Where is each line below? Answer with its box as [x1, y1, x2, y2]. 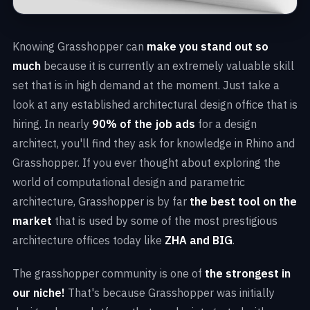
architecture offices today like [12, 232, 165, 247]
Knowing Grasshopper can [12, 39, 147, 53]
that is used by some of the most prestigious [52, 213, 277, 228]
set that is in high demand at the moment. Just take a [12, 77, 280, 92]
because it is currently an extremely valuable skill [41, 58, 294, 73]
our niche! [12, 285, 65, 300]
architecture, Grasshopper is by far [12, 194, 190, 208]
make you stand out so [147, 39, 268, 53]
